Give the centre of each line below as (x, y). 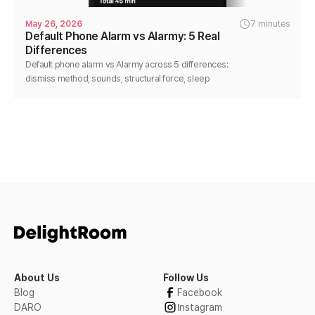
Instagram (200, 307)
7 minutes (270, 24)
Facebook (200, 292)
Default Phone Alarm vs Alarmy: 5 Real (123, 37)
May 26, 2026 (54, 24)
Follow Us (186, 277)
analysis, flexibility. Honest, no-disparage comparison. (130, 93)
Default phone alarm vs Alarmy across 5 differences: (127, 65)
